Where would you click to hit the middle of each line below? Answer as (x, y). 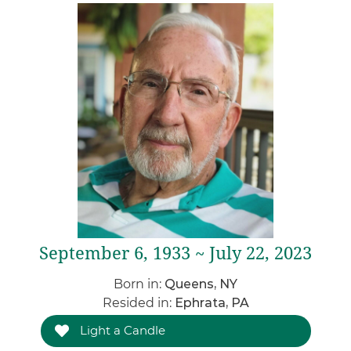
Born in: (139, 284)
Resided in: (138, 303)
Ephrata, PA (212, 303)
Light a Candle (121, 330)
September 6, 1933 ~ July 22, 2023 (175, 253)
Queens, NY (201, 284)
